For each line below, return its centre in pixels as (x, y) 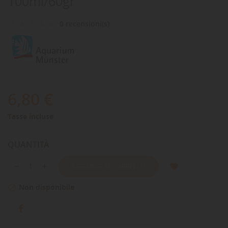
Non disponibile (46, 187)
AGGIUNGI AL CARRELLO (108, 166)
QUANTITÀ (28, 145)
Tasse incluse (31, 117)
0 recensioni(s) (84, 24)
